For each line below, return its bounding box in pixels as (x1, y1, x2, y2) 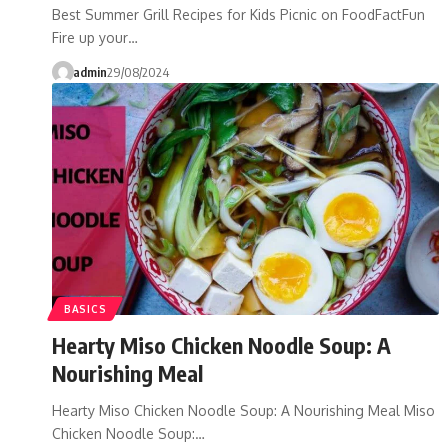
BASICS (64, 302, 107, 315)
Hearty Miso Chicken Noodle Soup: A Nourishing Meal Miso (52, 401, 435, 419)
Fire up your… (52, 28, 138, 46)
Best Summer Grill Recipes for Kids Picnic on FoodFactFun (52, 5, 425, 23)
